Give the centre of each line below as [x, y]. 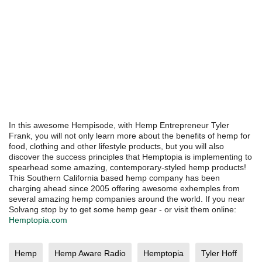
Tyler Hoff [219, 254]
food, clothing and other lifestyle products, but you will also [116, 146]
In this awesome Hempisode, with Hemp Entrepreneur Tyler [119, 125]
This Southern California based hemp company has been [114, 178]
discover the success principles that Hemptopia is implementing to [130, 157]
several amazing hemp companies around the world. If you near [127, 199]
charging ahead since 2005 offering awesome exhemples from [124, 189]
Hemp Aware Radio [90, 254]
